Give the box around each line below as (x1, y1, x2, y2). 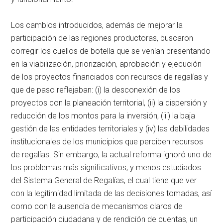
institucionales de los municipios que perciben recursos (11, 136, 204, 146)
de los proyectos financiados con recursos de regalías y (11, 72, 209, 82)
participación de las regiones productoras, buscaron (11, 33, 194, 43)
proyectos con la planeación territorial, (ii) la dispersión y (11, 98, 208, 108)
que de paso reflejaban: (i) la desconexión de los (11, 85, 181, 95)
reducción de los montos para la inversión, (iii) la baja (11, 111, 196, 120)
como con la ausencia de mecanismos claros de (11, 201, 183, 211)
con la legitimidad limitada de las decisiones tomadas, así (11, 188, 212, 198)
